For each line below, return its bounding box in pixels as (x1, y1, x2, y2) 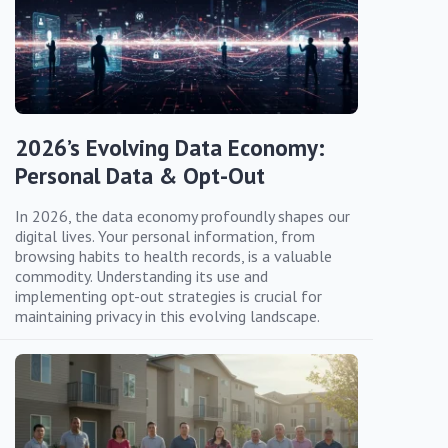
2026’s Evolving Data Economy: (15, 133, 325, 163)
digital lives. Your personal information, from (15, 226, 315, 247)
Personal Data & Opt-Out (15, 161, 265, 191)
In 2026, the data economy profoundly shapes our (15, 206, 350, 227)
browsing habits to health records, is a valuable (15, 246, 332, 267)
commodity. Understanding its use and (15, 266, 268, 287)
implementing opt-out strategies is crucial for (15, 286, 322, 307)
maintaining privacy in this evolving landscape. (15, 306, 320, 327)
